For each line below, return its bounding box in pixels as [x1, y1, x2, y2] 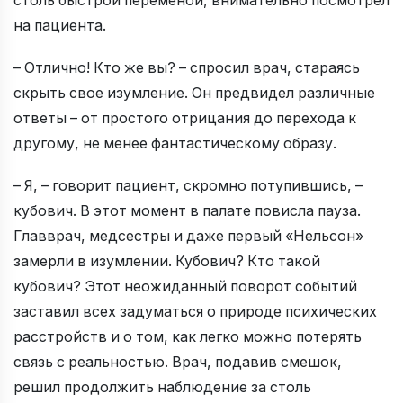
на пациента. [13, 17, 106, 35]
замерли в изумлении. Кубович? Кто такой [13, 252, 320, 270]
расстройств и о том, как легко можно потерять [13, 327, 362, 345]
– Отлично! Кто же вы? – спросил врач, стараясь [13, 59, 360, 76]
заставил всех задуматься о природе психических [13, 302, 377, 320]
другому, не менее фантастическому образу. [13, 135, 336, 152]
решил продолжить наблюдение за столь [13, 378, 311, 396]
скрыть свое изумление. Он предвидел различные [13, 85, 375, 102]
